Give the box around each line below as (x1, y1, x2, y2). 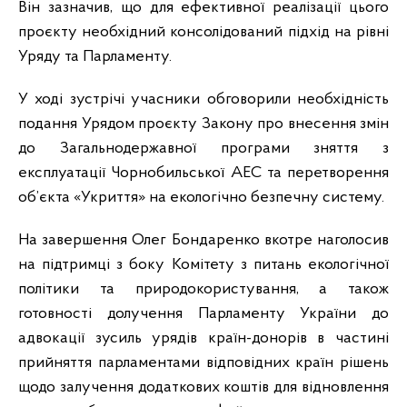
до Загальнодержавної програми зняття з (18, 140, 389, 158)
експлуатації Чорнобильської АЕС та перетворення (18, 164, 389, 183)
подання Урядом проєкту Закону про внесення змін (18, 115, 389, 134)
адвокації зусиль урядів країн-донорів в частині (18, 330, 389, 348)
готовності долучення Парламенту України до (18, 305, 389, 323)
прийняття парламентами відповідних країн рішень (18, 354, 389, 372)
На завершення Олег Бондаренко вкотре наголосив (18, 232, 389, 250)
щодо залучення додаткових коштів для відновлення (18, 379, 389, 397)
